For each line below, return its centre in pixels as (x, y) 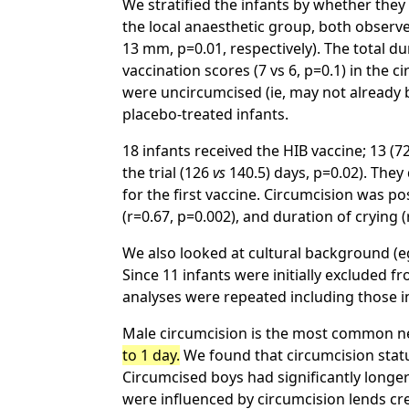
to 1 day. (152, 355)
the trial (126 (168, 173)
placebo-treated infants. (206, 114)
